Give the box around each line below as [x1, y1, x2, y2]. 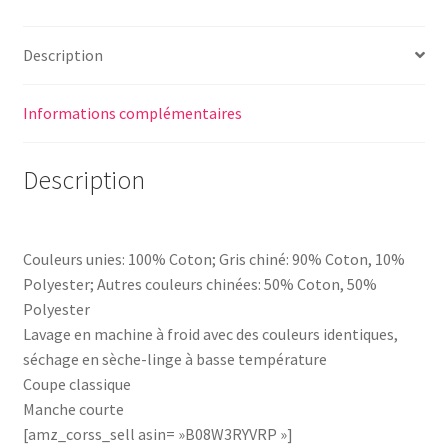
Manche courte [22, 399, 124, 420]
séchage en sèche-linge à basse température [22, 349, 327, 370]
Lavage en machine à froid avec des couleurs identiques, [22, 324, 398, 345]
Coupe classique [22, 374, 131, 395]
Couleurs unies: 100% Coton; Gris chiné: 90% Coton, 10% [22, 249, 405, 270]
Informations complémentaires [22, 102, 242, 123]
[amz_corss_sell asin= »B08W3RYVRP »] [22, 424, 293, 445]
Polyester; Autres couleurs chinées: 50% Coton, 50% [22, 274, 377, 295]
